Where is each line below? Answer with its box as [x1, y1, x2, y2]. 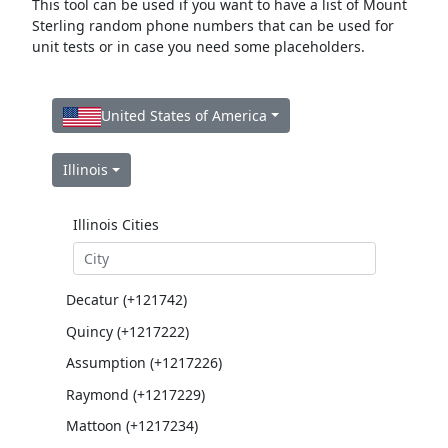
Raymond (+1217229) [65, 384, 205, 404]
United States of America [101, 105, 267, 125]
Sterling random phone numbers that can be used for [31, 16, 394, 36]
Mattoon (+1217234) [65, 416, 198, 435]
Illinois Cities [72, 214, 159, 234]
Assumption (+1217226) [65, 353, 222, 372]
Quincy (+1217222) [65, 321, 189, 341]
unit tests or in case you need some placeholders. [31, 37, 365, 57]
